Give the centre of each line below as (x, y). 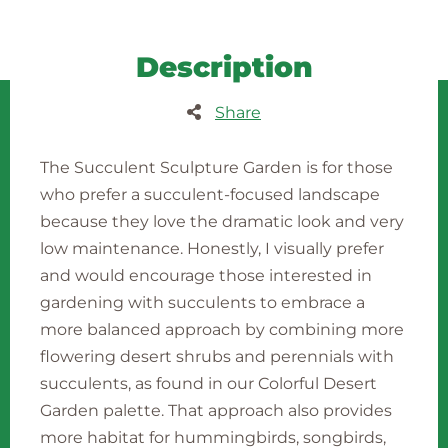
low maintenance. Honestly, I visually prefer (212, 248)
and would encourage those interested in (206, 275)
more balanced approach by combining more (222, 329)
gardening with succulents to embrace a (202, 302)
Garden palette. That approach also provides (216, 410)
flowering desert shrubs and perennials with (217, 356)
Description (224, 67)
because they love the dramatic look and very (222, 221)
